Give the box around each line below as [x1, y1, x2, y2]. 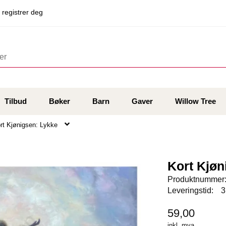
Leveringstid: [167, 186, 214, 195]
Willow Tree [175, 97, 216, 106]
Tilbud [4, 97, 27, 106]
